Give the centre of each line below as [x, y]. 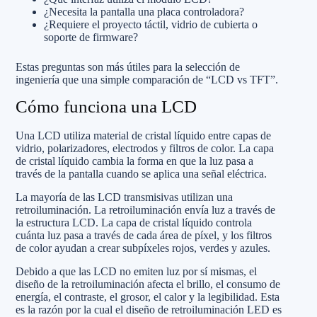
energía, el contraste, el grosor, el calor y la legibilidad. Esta [148, 296]
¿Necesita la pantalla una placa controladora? [144, 12]
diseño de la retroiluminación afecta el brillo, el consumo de [148, 284]
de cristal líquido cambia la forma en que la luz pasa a [134, 161]
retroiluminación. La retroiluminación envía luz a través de [145, 209]
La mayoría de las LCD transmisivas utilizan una [124, 197]
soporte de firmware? [91, 37]
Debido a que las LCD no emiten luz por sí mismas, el [136, 271]
